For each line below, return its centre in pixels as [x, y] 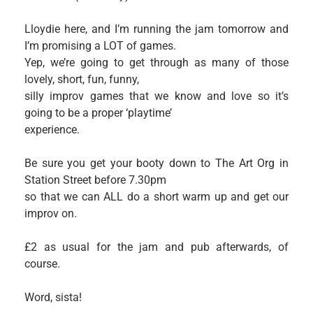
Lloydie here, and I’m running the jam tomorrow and [156, 29]
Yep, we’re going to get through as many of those [156, 62]
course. [42, 263]
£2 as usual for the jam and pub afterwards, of [156, 247]
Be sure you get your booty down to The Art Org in [156, 163]
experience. [52, 129]
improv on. [51, 213]
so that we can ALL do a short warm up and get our [156, 196]
